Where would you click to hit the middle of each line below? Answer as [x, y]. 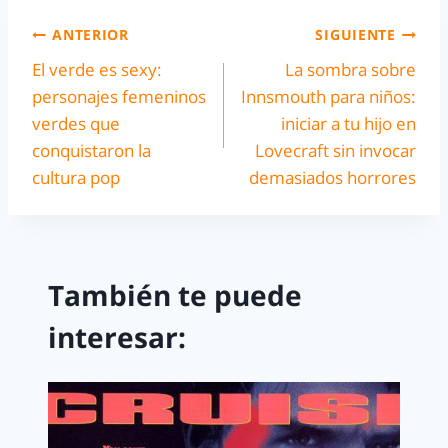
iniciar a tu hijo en [348, 123]
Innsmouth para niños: [328, 96]
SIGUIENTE [355, 35]
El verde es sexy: [97, 69]
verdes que [76, 123]
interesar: [117, 337]
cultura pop [76, 177]
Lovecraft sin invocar [335, 150]
